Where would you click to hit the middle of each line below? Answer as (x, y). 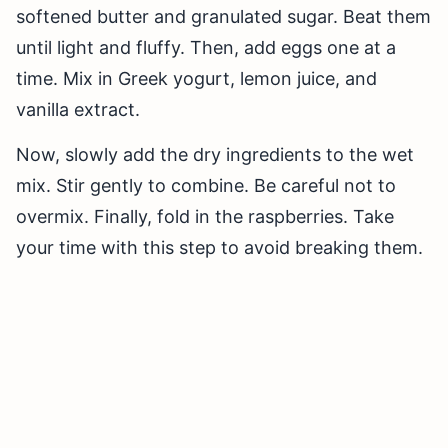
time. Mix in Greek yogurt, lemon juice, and (196, 79)
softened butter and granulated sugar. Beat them (223, 17)
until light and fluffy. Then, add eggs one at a (206, 48)
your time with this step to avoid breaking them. (219, 248)
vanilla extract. (78, 110)
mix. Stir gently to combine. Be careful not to (206, 186)
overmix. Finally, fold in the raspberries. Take (205, 217)
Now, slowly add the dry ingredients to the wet (215, 155)
